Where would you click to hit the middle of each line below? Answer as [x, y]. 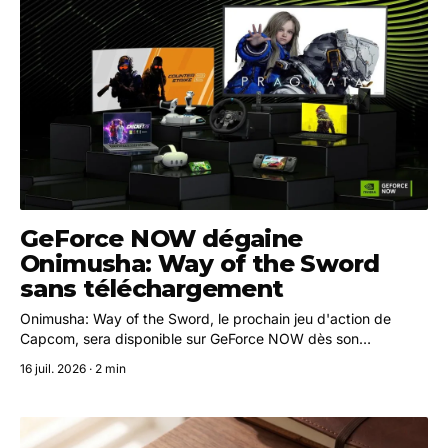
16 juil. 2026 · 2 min [73, 368]
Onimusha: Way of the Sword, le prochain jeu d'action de [205, 318]
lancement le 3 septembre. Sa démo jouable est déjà [192, 358]
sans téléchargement [152, 288]
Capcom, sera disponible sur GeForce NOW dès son [189, 338]
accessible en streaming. [101, 378]
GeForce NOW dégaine [161, 238]
